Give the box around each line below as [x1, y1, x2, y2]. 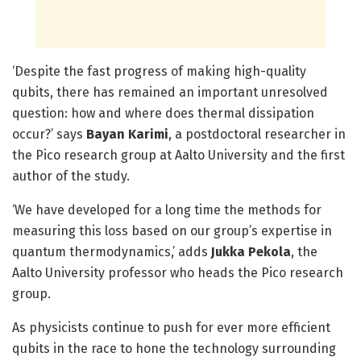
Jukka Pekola [211, 243, 291, 259]
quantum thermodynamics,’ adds [12, 243, 211, 259]
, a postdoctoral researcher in [168, 126, 346, 142]
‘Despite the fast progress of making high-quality [12, 63, 306, 79]
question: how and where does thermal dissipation [12, 105, 314, 121]
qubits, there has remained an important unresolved [12, 84, 328, 100]
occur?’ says [12, 126, 86, 142]
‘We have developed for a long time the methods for [12, 201, 322, 218]
